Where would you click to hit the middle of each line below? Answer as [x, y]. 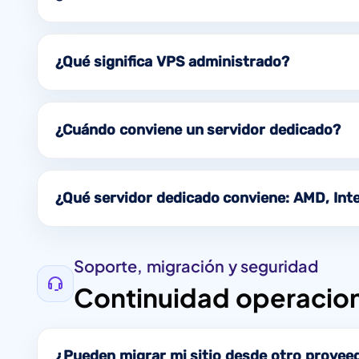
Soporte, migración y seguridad [196, 265]
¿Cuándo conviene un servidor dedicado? [198, 129]
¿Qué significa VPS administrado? [173, 61]
